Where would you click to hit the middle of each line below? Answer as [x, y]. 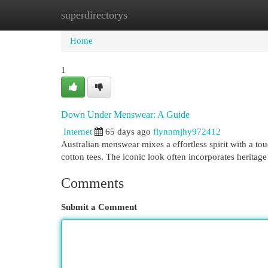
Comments [92, 183]
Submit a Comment [99, 207]
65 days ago [128, 132]
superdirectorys [94, 15]
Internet [78, 132]
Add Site [219, 15]
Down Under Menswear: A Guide [125, 115]
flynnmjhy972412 [187, 132]
